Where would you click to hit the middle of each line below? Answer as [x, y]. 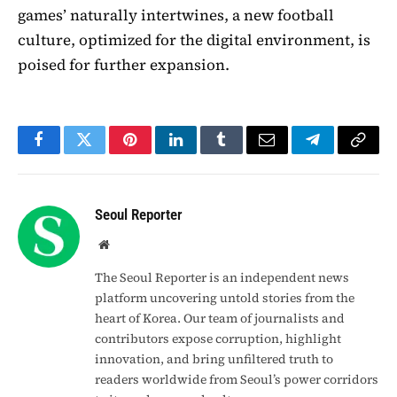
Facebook [69, 152]
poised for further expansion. [124, 64]
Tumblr [244, 152]
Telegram [342, 152]
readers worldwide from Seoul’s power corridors [237, 379]
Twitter [106, 152]
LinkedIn [203, 152]
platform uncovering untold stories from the [225, 297]
